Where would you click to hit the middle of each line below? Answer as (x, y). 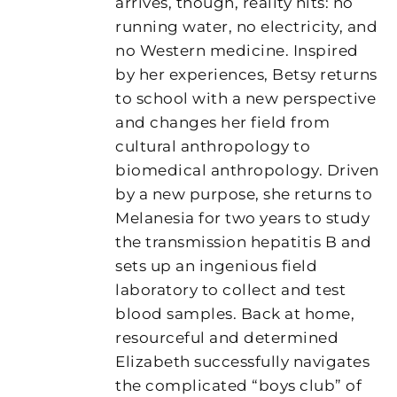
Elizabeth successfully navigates (243, 361)
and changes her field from (223, 122)
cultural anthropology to (213, 146)
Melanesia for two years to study (243, 218)
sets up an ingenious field (217, 265)
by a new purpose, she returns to (244, 194)
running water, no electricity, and (247, 26)
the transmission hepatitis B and (244, 241)
